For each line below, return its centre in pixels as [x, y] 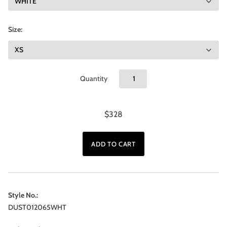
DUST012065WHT [37, 207]
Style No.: [23, 195]
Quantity [94, 79]
